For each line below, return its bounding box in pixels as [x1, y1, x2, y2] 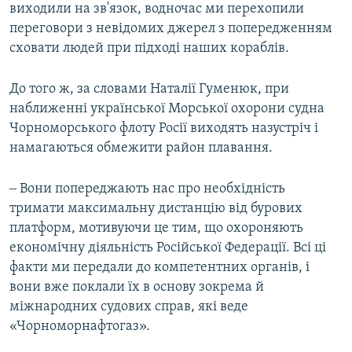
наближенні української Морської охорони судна [9, 101, 324, 117]
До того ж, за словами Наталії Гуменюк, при [9, 82, 289, 97]
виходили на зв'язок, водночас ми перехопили [9, 2, 304, 17]
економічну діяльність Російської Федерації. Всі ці [9, 240, 326, 256]
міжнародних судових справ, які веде [9, 299, 248, 315]
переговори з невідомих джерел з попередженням [9, 21, 332, 37]
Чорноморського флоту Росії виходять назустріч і [9, 121, 318, 137]
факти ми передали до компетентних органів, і [9, 260, 310, 276]
